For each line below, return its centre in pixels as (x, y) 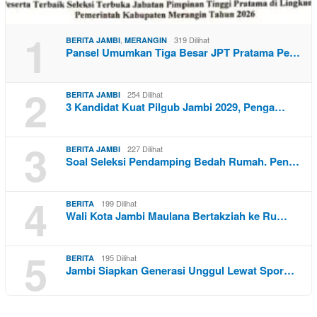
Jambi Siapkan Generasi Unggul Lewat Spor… (180, 271)
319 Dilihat (192, 40)
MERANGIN (146, 40)
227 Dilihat (145, 149)
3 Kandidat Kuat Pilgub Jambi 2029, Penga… (175, 107)
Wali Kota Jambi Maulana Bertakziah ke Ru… (177, 216)
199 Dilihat (119, 203)
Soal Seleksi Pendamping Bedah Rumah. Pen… (183, 162)
